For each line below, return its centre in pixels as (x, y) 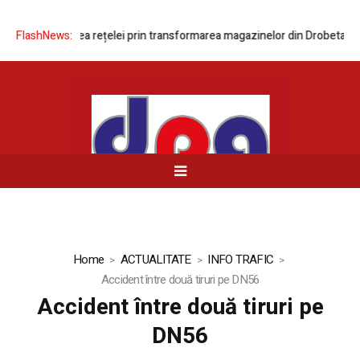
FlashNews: (44, 36)
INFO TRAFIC (241, 260)
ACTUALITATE (155, 260)
